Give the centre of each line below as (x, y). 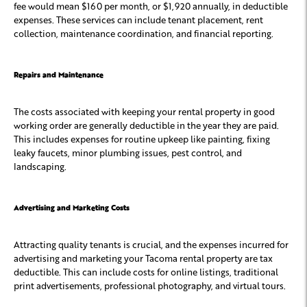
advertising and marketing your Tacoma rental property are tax (143, 258)
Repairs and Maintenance (59, 75)
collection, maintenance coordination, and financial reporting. (144, 34)
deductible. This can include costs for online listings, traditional (146, 272)
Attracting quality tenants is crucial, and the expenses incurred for (151, 245)
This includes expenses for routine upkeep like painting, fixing (142, 139)
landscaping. (40, 167)
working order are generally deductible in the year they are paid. (146, 125)
